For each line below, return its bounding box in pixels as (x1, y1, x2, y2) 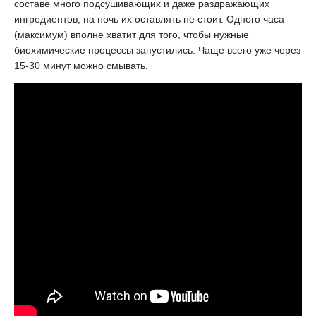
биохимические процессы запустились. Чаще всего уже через (14, 44, 300, 56)
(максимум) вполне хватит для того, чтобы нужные (14, 29, 249, 40)
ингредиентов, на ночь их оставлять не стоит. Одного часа (14, 13, 284, 25)
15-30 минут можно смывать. (14, 60, 148, 71)
